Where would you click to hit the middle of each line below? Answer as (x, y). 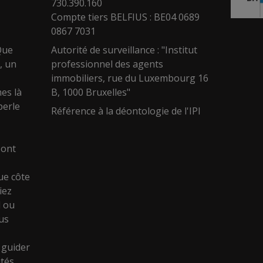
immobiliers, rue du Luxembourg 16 (130, 78)
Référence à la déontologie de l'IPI (126, 111)
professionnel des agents (107, 64)
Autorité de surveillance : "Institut (124, 50)
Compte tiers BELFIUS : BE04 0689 (126, 17)
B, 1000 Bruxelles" (91, 92)
